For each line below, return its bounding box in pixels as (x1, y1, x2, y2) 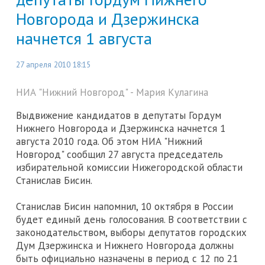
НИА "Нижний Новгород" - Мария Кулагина (16, 86, 208, 99)
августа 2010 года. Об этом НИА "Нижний (16, 135, 202, 148)
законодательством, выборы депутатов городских (16, 226, 247, 240)
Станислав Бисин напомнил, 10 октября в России (16, 200, 233, 214)
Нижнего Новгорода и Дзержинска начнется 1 (16, 122, 225, 135)
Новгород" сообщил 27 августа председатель (16, 148, 223, 161)
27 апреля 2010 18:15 (16, 59, 91, 70)
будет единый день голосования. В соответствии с (16, 213, 247, 227)
